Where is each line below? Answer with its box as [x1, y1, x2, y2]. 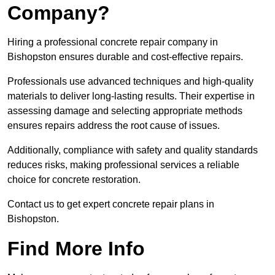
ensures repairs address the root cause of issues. [7, 120, 220, 131]
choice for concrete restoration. [7, 174, 141, 185]
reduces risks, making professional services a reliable [7, 160, 239, 171]
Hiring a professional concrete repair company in [7, 37, 218, 48]
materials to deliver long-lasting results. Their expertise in [7, 91, 255, 102]
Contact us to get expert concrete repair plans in [7, 199, 214, 210]
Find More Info [7, 238, 145, 260]
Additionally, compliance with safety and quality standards [7, 145, 258, 156]
